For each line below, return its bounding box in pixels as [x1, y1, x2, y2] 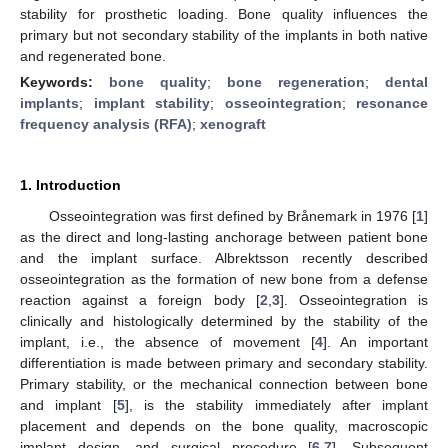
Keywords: [20, 73, 109, 90]
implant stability [93, 94, 210, 111]
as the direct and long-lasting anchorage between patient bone [20, 228, 428, 245]
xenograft [200, 115, 266, 132]
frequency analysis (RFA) [20, 115, 192, 132]
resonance [356, 94, 428, 111]
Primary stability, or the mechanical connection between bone [20, 375, 428, 392]
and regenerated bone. [20, 47, 166, 64]
